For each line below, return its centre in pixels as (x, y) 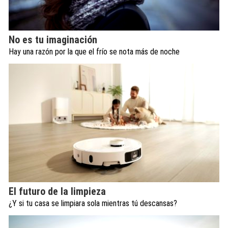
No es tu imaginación (53, 39)
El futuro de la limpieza (57, 192)
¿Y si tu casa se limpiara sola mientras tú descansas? (93, 204)
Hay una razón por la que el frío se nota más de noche (94, 51)
